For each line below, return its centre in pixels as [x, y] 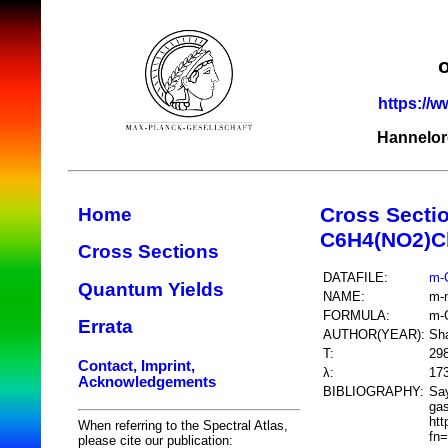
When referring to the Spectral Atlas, [183, 425]
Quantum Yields [151, 289]
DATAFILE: [355, 277]
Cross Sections [148, 252]
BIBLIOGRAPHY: [373, 391]
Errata [105, 327]
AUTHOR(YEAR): [374, 334]
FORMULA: [356, 315]
